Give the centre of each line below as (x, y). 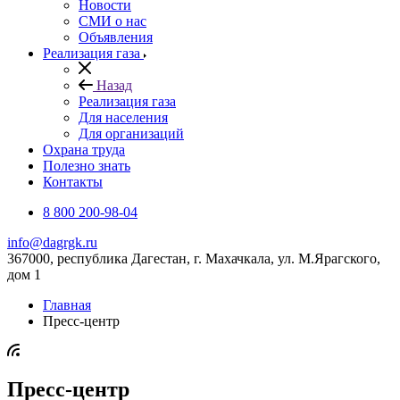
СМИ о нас (112, 21)
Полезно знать (87, 166)
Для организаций (131, 133)
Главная (67, 305)
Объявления (116, 37)
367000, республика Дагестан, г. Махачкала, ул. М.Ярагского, (194, 258)
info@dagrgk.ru (52, 242)
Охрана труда (84, 150)
